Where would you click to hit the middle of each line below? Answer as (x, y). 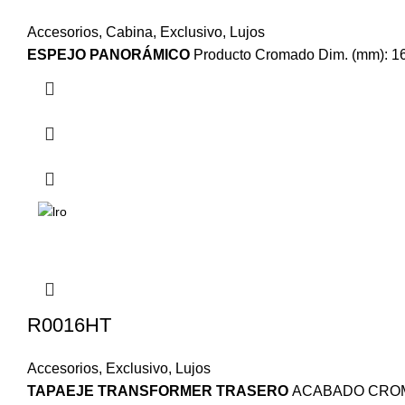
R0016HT (69, 325)
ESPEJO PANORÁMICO (108, 55)
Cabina (129, 33)
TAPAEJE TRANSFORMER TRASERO (160, 391)
